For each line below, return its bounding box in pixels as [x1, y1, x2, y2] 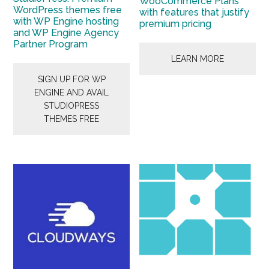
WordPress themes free [13, 4, 122, 16]
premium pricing [139, 17, 212, 29]
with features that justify [139, 6, 250, 18]
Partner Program [13, 38, 88, 50]
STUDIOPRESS [44, 100, 100, 110]
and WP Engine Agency [13, 26, 119, 38]
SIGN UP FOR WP [37, 74, 106, 84]
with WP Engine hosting [13, 15, 119, 27]
